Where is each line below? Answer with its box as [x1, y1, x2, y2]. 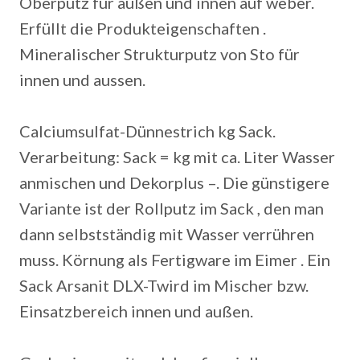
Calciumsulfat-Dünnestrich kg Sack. [19, 121, 276, 141]
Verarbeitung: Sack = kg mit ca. [19, 147, 240, 166]
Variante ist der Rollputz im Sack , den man [19, 198, 324, 218]
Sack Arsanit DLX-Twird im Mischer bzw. [19, 276, 309, 295]
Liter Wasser [240, 147, 335, 166]
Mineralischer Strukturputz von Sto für [19, 44, 300, 63]
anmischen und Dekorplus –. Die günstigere [19, 173, 329, 192]
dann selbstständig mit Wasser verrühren [19, 224, 314, 243]
